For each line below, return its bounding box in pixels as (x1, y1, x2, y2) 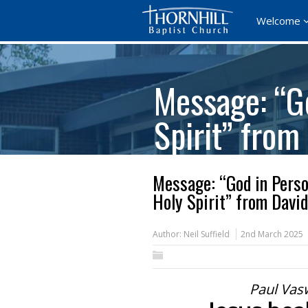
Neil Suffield (184, 228, 230, 240)
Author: (153, 228, 184, 240)
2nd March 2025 (241, 228, 303, 240)
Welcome (256, 14, 300, 27)
